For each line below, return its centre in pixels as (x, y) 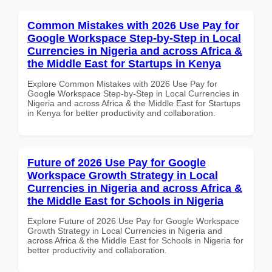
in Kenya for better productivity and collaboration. (121, 113)
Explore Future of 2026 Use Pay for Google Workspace (133, 221)
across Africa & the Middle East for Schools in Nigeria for (135, 240)
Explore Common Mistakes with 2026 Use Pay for (122, 83)
